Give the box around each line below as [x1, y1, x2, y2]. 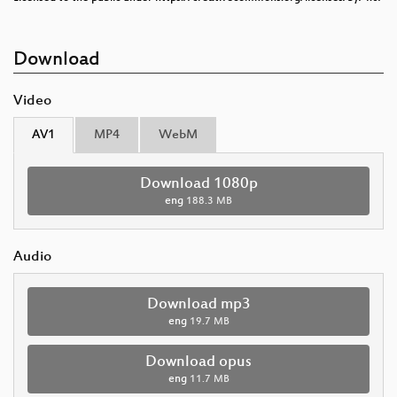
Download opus [145, 353, 252, 371]
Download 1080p [139, 175, 258, 193]
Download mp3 [146, 295, 251, 314]
